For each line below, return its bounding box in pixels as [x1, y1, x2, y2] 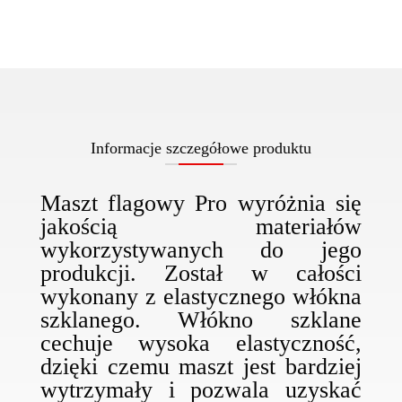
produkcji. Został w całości [39, 260, 363, 287]
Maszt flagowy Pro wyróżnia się [39, 190, 363, 217]
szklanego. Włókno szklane [39, 307, 363, 334]
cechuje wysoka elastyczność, [39, 330, 363, 357]
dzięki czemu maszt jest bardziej [39, 354, 363, 380]
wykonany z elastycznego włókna [39, 284, 363, 310]
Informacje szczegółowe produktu [90, 139, 311, 158]
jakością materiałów [39, 214, 363, 240]
